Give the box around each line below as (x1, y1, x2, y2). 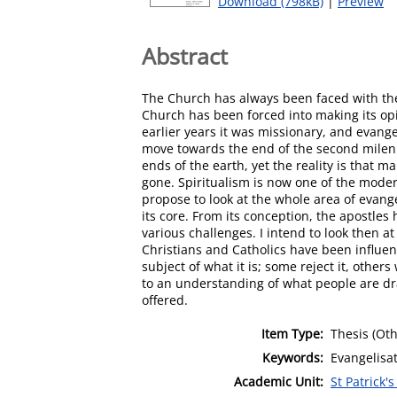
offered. (142, 291, 188, 308)
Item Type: (261, 324, 323, 342)
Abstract (142, 40, 228, 71)
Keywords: (262, 348, 323, 366)
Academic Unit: (234, 372, 323, 390)
